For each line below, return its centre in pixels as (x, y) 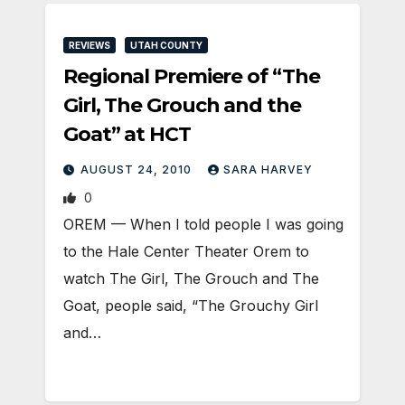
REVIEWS (89, 45)
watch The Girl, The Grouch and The (191, 278)
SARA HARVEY (268, 169)
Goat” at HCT (127, 134)
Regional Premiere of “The (192, 76)
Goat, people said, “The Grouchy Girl (191, 305)
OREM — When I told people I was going (203, 224)
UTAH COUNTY (166, 45)
